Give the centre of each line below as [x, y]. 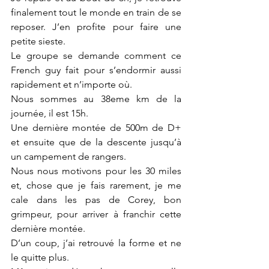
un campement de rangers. [70, 156]
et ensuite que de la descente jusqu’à [96, 142]
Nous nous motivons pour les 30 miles [96, 171]
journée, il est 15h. [51, 113]
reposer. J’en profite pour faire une [96, 27]
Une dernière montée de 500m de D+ [96, 128]
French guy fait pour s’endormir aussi [96, 70]
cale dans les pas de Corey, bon [96, 200]
